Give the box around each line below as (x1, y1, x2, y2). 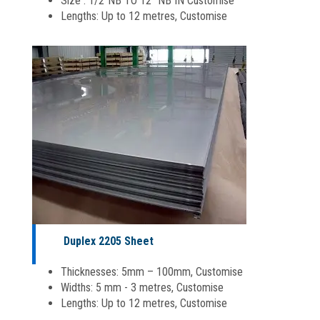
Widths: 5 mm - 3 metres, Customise (61, 280, 224, 294)
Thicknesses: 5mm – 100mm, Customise (61, 264, 243, 279)
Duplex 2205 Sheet (63, 234, 154, 248)
